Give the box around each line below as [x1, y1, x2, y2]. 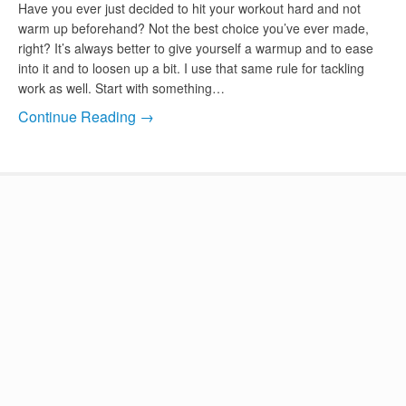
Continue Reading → [18, 106, 154, 128]
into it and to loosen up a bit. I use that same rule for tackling [18, 59, 364, 78]
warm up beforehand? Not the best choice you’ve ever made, [18, 19, 369, 38]
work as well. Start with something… [18, 79, 225, 98]
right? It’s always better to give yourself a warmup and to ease [18, 39, 373, 58]
